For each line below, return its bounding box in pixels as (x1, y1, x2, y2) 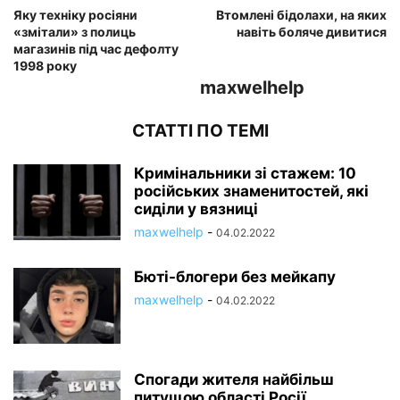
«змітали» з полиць (13, 23, 136, 39)
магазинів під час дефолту (13, 40, 179, 56)
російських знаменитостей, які (134, 181, 369, 200)
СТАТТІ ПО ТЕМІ (131, 120, 269, 141)
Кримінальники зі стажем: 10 (134, 163, 356, 182)
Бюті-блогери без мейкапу (134, 267, 336, 286)
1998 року (13, 57, 77, 73)
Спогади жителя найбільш (134, 370, 334, 388)
